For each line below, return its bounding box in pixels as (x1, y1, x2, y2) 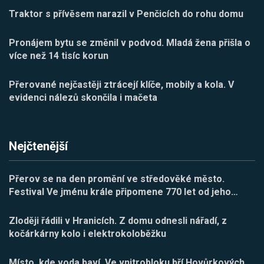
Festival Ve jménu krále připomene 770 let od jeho (9, 186, 231, 198)
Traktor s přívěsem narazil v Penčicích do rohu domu (9, 8, 243, 20)
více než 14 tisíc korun (9, 50, 108, 62)
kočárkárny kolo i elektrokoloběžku (9, 228, 166, 240)
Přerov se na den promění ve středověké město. (9, 173, 225, 185)
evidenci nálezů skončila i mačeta (9, 92, 157, 104)
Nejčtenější (9, 139, 68, 154)
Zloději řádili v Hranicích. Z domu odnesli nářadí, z (9, 215, 227, 227)
